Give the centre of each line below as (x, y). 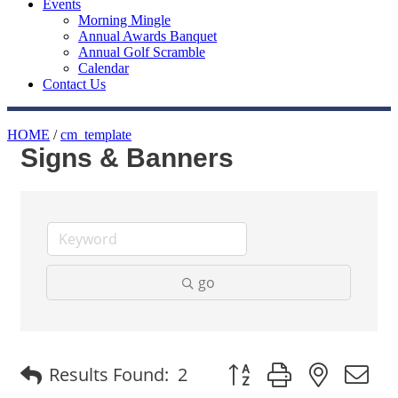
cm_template (96, 135)
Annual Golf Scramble (142, 52)
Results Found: (109, 374)
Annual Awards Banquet (147, 36)
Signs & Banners (127, 158)
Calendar (103, 68)
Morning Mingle (124, 20)
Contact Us (74, 84)
